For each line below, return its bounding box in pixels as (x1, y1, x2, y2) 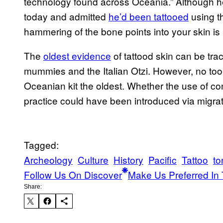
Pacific (148, 153, 177, 167)
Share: (24, 183, 42, 191)
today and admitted (24, 9, 109, 23)
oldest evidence (43, 49, 111, 63)
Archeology (24, 153, 73, 167)
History (113, 153, 143, 167)
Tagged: (24, 138, 59, 152)
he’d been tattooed (109, 9, 189, 23)
